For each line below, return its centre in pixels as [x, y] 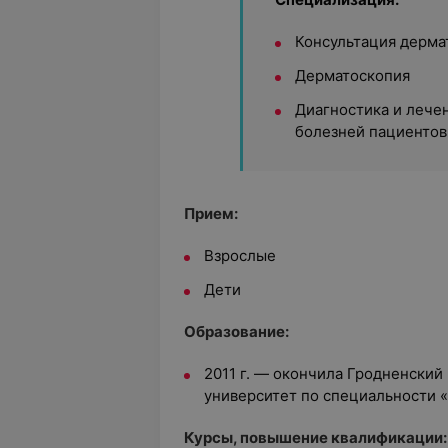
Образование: [236, 331]
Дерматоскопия [352, 75]
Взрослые [240, 255]
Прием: [211, 213]
